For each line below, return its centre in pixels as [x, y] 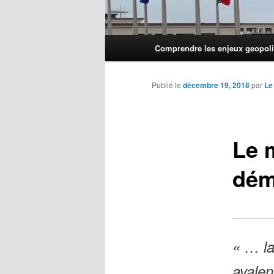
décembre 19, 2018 [216, 85]
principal [122, 57]
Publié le [167, 85]
